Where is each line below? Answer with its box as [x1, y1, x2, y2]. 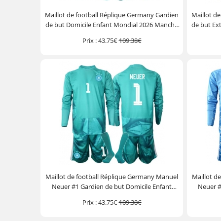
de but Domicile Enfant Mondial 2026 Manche [45, 20, 179, 29]
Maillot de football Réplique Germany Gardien [45, 10, 179, 19]
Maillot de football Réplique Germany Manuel [45, 172, 179, 181]
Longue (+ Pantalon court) [74, 30, 150, 39]
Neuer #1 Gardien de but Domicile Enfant [52, 182, 172, 191]
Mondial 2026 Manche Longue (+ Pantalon [50, 192, 174, 201]
